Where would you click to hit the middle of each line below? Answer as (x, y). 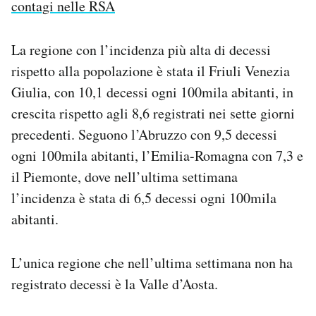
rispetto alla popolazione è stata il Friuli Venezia (151, 71)
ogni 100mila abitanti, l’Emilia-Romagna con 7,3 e (157, 155)
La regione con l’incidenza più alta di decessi (141, 49)
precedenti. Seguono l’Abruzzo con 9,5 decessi (144, 134)
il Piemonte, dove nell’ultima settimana (124, 176)
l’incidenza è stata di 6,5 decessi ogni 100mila (144, 197)
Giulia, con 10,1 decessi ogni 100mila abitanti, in (152, 92)
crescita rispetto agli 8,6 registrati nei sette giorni (153, 113)
